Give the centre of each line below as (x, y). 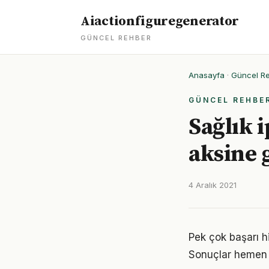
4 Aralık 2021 (213, 185)
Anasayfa (207, 75)
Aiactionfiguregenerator (160, 21)
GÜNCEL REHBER (116, 38)
